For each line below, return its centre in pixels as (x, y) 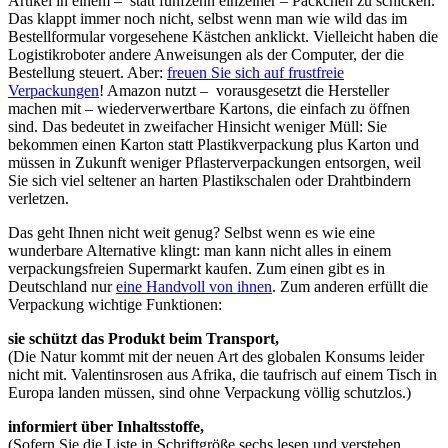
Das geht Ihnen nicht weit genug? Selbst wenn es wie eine (191, 233)
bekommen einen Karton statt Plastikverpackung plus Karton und (213, 145)
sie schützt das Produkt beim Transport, (143, 339)
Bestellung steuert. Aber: (87, 73)
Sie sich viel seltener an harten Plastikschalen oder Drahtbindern (209, 181)
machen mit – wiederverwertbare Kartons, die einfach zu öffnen (209, 109)
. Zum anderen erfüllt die (350, 287)
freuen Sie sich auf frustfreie (255, 73)
